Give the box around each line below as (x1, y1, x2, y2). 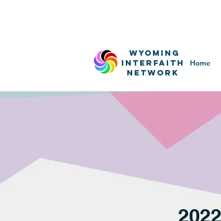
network (126, 68, 179, 77)
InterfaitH (121, 58, 184, 68)
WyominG (125, 48, 180, 58)
